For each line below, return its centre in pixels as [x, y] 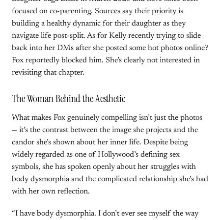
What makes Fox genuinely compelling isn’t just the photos [107, 118]
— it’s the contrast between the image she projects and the [105, 130]
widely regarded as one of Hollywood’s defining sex [96, 155]
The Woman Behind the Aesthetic [69, 99]
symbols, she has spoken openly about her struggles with [104, 167]
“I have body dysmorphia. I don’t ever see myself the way [105, 214]
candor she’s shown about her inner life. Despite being [100, 142]
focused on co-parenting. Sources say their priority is [97, 11]
